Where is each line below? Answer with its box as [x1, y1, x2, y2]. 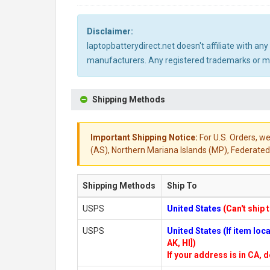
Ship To [167, 181, 197, 190]
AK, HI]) [167, 238, 196, 248]
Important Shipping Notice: [90, 133, 198, 142]
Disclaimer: [87, 27, 133, 36]
